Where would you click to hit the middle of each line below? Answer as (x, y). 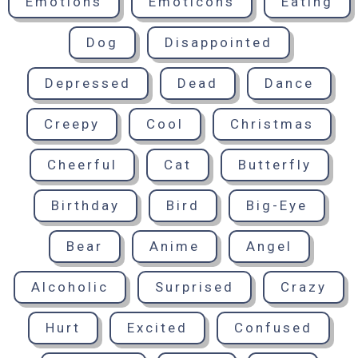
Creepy (72, 124)
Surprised (195, 287)
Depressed (88, 83)
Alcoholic (70, 287)
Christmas (272, 124)
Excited (157, 328)
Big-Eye (276, 205)
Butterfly (274, 165)
